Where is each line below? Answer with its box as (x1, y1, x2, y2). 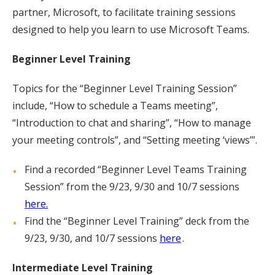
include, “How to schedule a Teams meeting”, (12, 99, 218, 112)
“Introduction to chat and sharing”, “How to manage (12, 116, 251, 130)
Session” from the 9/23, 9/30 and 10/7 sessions (25, 180, 239, 193)
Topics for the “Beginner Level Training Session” (12, 82, 237, 95)
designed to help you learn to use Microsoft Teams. (12, 23, 249, 36)
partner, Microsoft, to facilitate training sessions (12, 6, 236, 19)
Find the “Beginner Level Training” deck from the (25, 214, 249, 228)
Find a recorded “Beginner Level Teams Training (25, 163, 247, 176)
